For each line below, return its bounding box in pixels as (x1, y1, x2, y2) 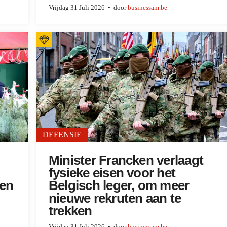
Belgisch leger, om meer (49, 178, 190, 193)
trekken (49, 204, 92, 218)
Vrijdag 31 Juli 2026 (49, 4, 105, 11)
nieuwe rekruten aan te (49, 191, 181, 206)
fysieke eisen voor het (49, 166, 176, 180)
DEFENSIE (43, 130, 82, 139)
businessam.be (128, 4, 167, 11)
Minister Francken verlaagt (49, 153, 204, 168)
